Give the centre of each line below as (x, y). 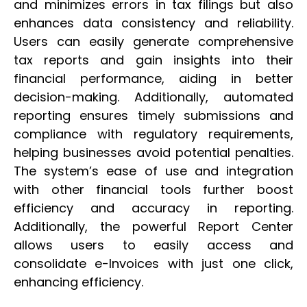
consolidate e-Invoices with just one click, (153, 263)
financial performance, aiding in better (153, 78)
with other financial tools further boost (153, 189)
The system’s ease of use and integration (153, 171)
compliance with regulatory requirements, (153, 134)
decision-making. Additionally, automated (153, 97)
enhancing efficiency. (80, 282)
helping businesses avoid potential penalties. (153, 152)
